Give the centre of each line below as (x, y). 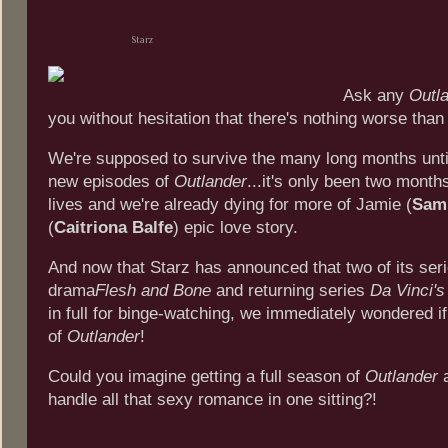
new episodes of (111, 182)
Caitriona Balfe (113, 228)
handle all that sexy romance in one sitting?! (212, 400)
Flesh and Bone (153, 291)
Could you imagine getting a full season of (206, 377)
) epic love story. (235, 228)
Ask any (376, 96)
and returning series (290, 291)
